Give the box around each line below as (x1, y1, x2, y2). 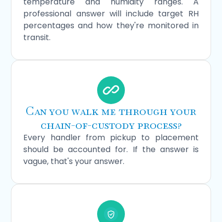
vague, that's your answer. (23, 155, 125, 167)
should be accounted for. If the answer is (23, 143, 199, 155)
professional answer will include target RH (23, 7, 199, 19)
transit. (23, 31, 51, 43)
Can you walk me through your (26, 103, 196, 118)
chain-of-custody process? (40, 116, 182, 132)
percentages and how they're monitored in (23, 19, 199, 31)
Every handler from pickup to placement (23, 131, 199, 143)
